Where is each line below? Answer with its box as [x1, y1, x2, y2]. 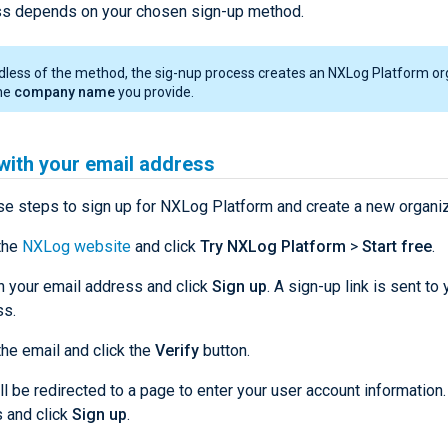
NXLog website [22, 237, 131, 257]
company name [14, 84, 115, 101]
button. [199, 341, 250, 361]
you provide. [115, 84, 194, 101]
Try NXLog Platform [200, 237, 346, 257]
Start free [362, 237, 432, 257]
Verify [155, 341, 199, 361]
